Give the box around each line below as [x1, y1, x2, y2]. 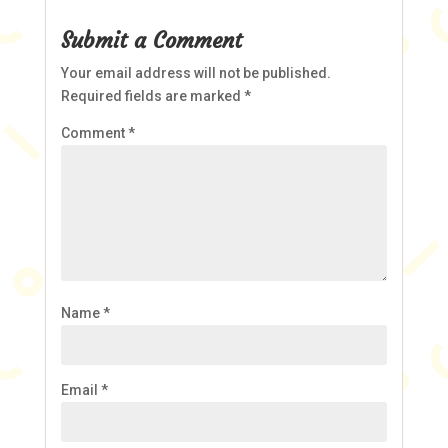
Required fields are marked [60, 88, 244, 104]
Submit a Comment [60, 27, 242, 54]
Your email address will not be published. [60, 65, 331, 81]
